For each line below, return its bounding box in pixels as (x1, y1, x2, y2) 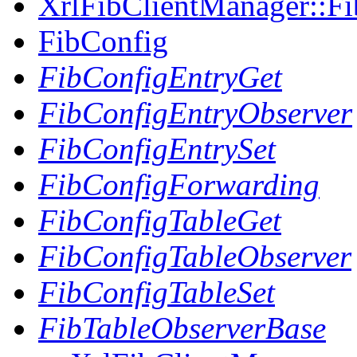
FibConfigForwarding (38, 167, 320, 202)
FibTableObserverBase (38, 311, 326, 345)
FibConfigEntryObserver (38, 96, 352, 130)
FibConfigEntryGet (38, 60, 282, 94)
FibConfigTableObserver (38, 239, 351, 273)
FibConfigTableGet (38, 203, 281, 237)
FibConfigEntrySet (38, 131, 276, 166)
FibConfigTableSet (38, 275, 275, 309)
